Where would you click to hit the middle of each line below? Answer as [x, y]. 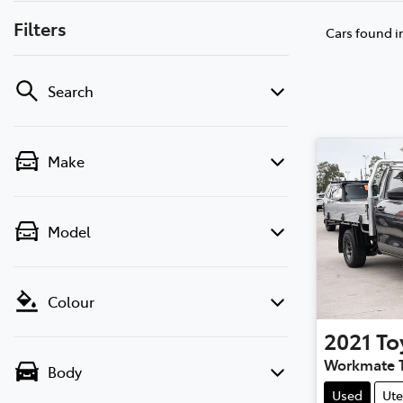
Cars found [360, 32]
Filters [40, 27]
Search [71, 90]
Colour [71, 301]
